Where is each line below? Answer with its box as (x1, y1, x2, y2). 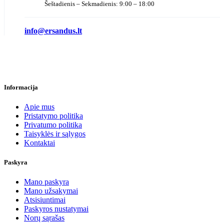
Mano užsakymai (24, 186, 78, 195)
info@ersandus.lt (24, 26, 82, 35)
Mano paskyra (24, 177, 69, 186)
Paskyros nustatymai (24, 204, 88, 213)
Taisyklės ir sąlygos (24, 129, 85, 138)
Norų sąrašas (24, 213, 64, 222)
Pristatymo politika (24, 111, 83, 120)
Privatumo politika (24, 120, 82, 129)
